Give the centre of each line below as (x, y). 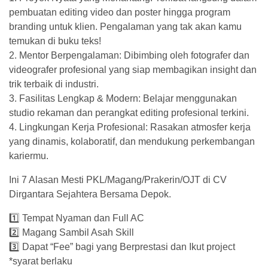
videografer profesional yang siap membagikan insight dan (133, 70)
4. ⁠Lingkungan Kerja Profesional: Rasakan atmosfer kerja (130, 127)
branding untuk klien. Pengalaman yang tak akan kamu (125, 27)
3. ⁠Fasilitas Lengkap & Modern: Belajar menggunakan (123, 98)
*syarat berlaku (41, 261)
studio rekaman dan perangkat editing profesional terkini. (129, 113)
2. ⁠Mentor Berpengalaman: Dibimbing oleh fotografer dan (129, 55)
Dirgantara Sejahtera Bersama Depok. (90, 194)
